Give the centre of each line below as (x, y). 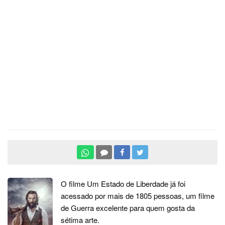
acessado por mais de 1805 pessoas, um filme (138, 196)
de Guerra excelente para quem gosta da (128, 208)
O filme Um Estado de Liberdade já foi (123, 184)
